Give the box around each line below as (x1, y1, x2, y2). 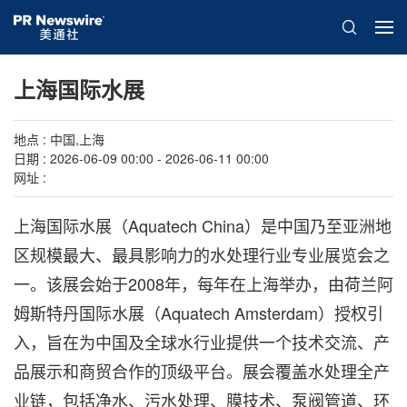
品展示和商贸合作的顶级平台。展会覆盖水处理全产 (14, 359, 390, 382)
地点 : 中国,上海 (14, 130, 104, 148)
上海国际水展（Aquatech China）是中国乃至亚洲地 (14, 213, 392, 237)
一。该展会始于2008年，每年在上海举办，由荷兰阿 (14, 272, 393, 295)
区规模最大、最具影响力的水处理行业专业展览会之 (14, 243, 390, 266)
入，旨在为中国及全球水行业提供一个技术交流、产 (14, 330, 390, 353)
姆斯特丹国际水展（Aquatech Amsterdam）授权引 (14, 301, 383, 324)
